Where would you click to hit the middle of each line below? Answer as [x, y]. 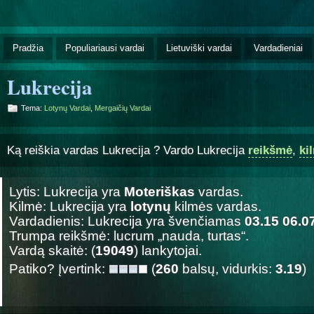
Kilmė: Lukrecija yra [70, 206]
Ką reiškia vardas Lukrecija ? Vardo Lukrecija [128, 150]
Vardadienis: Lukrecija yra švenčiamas [127, 221]
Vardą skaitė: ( [52, 250]
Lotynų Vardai [67, 108]
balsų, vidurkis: [227, 268]
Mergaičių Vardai [123, 108]
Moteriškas [159, 191]
